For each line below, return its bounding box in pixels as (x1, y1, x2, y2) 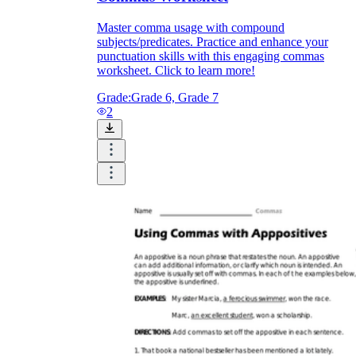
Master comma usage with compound (97, 20, 284, 34)
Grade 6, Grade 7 (131, 90, 219, 104)
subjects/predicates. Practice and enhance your (97, 34, 328, 48)
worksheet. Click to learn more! (97, 63, 255, 77)
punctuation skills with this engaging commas (97, 48, 324, 63)
